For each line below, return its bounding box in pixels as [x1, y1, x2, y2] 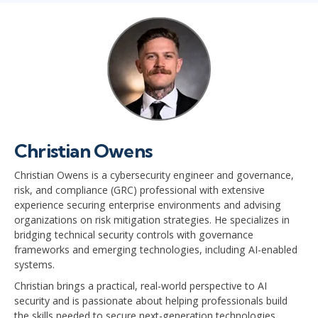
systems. [14, 258, 55, 272]
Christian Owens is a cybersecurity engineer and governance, [14, 168, 294, 182]
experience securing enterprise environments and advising [14, 198, 281, 212]
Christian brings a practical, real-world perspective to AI [14, 278, 267, 292]
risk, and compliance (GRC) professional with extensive [14, 183, 265, 197]
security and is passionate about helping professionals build [14, 293, 287, 307]
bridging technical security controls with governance [14, 228, 253, 242]
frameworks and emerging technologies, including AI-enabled [14, 243, 297, 257]
